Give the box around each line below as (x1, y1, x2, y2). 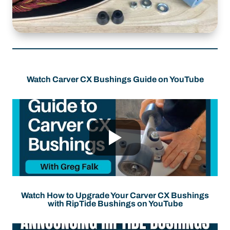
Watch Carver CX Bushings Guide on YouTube (26, 75, 204, 84)
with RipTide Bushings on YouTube (47, 199, 183, 208)
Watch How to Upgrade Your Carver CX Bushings (21, 191, 209, 200)
